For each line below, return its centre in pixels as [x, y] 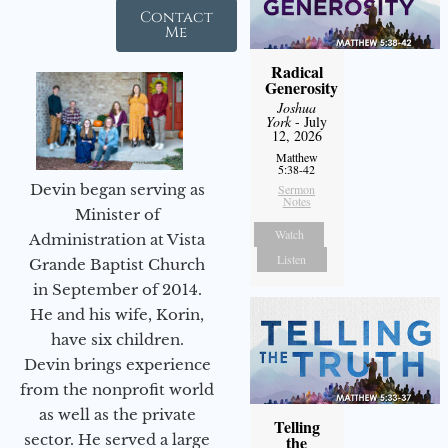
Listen [292, 259]
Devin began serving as [117, 190]
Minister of [117, 215]
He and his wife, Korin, [117, 315]
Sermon [297, 189]
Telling [296, 427]
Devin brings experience [117, 365]
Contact [176, 18]
